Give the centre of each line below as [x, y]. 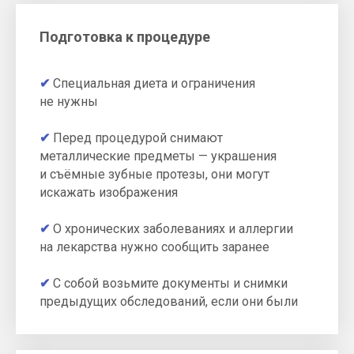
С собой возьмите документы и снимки [170, 284]
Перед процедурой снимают [138, 138]
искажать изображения [109, 193]
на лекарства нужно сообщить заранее [154, 247]
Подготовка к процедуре [125, 37]
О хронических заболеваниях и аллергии [173, 229]
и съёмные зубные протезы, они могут [154, 175]
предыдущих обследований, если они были [169, 302]
